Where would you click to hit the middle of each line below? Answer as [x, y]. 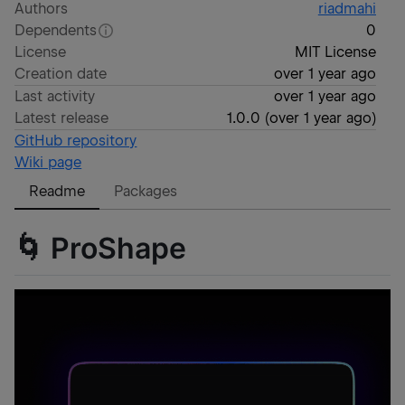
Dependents [56, 30]
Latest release [62, 118]
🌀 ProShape [100, 248]
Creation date [61, 74]
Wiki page [48, 162]
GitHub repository [76, 141]
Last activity [55, 96]
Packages [146, 191]
